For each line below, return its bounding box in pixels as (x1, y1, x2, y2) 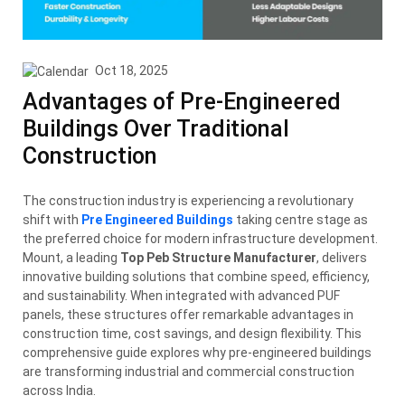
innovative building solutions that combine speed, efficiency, (23, 268, 370, 284)
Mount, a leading (23, 250, 120, 265)
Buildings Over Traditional (23, 115, 289, 142)
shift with (23, 212, 81, 227)
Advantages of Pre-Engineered (23, 88, 341, 115)
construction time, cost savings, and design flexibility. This (23, 325, 362, 341)
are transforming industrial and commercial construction (23, 363, 354, 379)
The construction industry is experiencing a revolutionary (23, 193, 353, 208)
